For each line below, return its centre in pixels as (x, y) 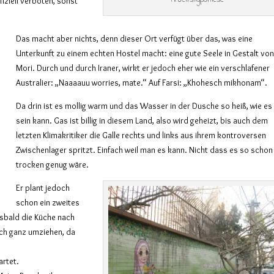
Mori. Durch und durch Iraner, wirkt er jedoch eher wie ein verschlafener (143, 68)
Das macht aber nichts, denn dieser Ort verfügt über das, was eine (135, 38)
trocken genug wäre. (53, 164)
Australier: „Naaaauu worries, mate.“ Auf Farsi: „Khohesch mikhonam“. (142, 82)
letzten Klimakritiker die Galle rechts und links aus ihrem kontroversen (141, 135)
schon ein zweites (48, 202)
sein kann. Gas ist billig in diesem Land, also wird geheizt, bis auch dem (142, 120)
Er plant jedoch (43, 187)
